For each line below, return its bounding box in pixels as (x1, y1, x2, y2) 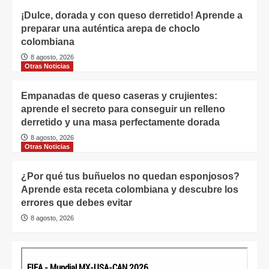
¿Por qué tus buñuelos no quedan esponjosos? (21, 171, 240, 182)
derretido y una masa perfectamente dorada (21, 117, 220, 128)
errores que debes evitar (21, 198, 132, 208)
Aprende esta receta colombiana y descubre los (21, 184, 238, 195)
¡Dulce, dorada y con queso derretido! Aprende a (21, 10, 243, 21)
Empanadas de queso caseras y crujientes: (21, 91, 217, 101)
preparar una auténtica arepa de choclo (21, 23, 200, 34)
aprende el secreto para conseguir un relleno (21, 104, 225, 115)
